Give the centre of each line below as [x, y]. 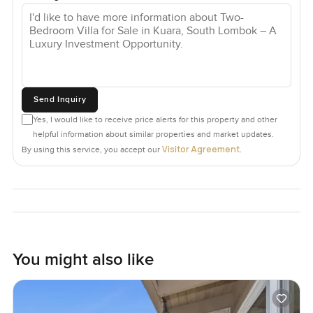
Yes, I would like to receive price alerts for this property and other [155, 119]
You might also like [83, 259]
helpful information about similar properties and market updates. [153, 134]
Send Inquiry [60, 99]
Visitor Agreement [201, 149]
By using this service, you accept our [90, 149]
